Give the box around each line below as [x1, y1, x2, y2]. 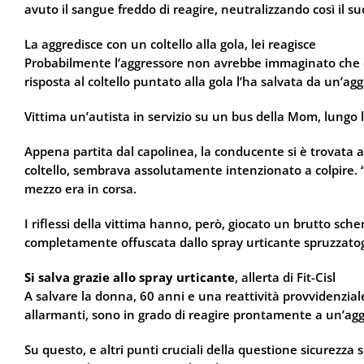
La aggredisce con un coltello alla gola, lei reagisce [24, 36, 316, 52]
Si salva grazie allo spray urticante [24, 269, 235, 285]
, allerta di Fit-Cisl [235, 269, 336, 285]
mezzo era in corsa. [24, 180, 136, 197]
